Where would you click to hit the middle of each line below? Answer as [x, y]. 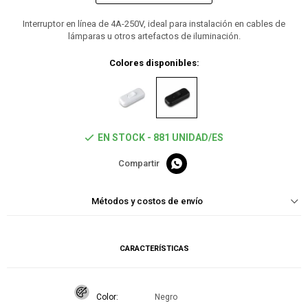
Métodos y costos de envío [147, 201]
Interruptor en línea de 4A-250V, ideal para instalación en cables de [154, 24]
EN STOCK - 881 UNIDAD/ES [161, 138]
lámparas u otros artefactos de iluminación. [154, 36]
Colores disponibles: [154, 63]
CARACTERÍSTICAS [154, 249]
